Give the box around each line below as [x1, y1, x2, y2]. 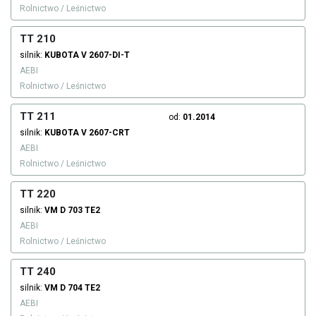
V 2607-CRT [81, 128, 130, 138]
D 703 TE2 [60, 205, 100, 216]
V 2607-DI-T [81, 50, 130, 61]
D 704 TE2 [60, 283, 100, 293]
